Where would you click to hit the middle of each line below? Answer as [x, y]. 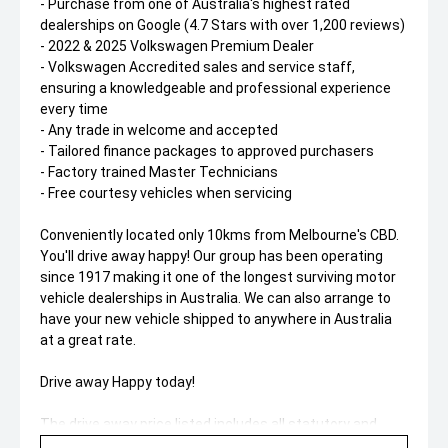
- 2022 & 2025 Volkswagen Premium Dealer [177, 46]
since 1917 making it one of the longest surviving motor [218, 277]
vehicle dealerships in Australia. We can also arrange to [215, 298]
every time [74, 109]
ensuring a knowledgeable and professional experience [215, 88]
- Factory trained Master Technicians [159, 172]
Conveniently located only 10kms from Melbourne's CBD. [219, 235]
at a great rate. [88, 340]
